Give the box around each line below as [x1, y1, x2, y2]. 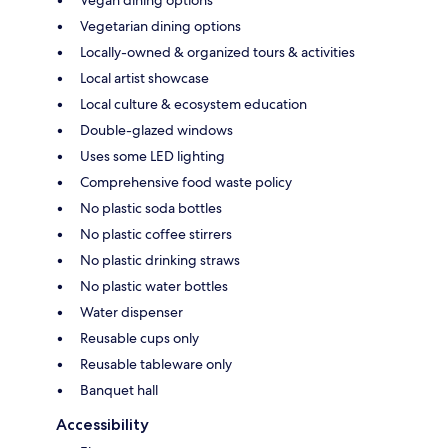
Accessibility [56, 414, 149, 434]
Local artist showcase [80, 68, 209, 87]
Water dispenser [80, 302, 183, 321]
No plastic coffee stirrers [80, 224, 232, 243]
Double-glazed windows [80, 120, 233, 139]
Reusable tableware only [80, 354, 232, 373]
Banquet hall [80, 380, 158, 399]
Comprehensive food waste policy [80, 172, 292, 191]
